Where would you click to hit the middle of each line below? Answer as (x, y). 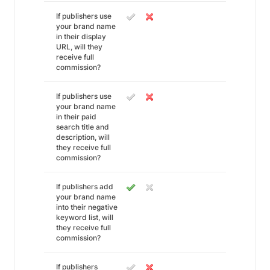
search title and (83, 127)
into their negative (87, 207)
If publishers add (85, 187)
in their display (81, 36)
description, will (83, 137)
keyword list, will (85, 217)
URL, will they (79, 47)
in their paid (76, 117)
